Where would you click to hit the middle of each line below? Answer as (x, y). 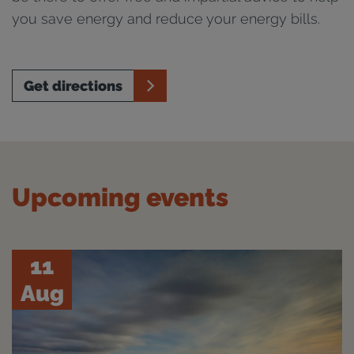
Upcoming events (120, 197)
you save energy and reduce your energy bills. (166, 19)
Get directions (73, 86)
